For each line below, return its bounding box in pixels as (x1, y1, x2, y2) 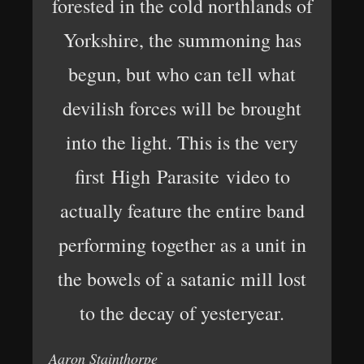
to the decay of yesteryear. (80, 299, 284, 326)
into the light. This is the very (66, 128, 298, 155)
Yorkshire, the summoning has (63, 26, 301, 53)
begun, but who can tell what (68, 60, 296, 87)
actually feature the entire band (59, 197, 305, 223)
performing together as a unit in (58, 231, 306, 258)
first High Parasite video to (74, 162, 290, 189)
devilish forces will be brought (63, 94, 301, 121)
